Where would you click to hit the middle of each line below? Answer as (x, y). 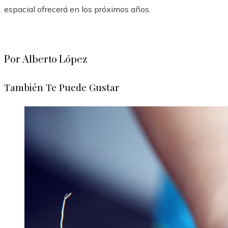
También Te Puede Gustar (62, 87)
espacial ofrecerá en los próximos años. (77, 9)
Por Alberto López (46, 60)
